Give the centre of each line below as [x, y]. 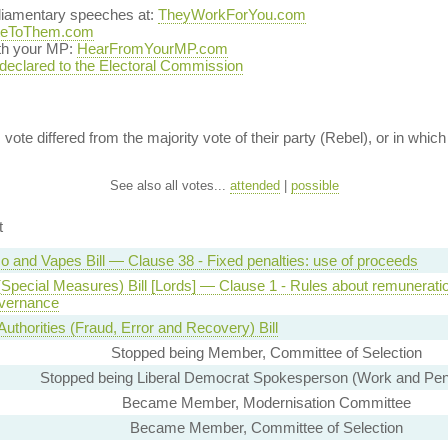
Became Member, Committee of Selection [266, 428]
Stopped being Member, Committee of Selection [266, 353]
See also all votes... [169, 185]
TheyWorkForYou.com [231, 14]
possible [314, 185]
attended [254, 185]
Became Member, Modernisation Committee [266, 403]
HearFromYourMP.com [152, 48]
